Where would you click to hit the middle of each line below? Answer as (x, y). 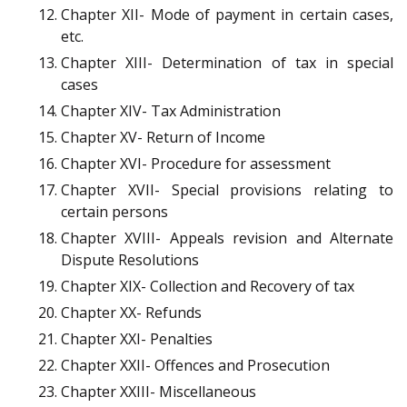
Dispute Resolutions (130, 260)
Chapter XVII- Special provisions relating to (227, 190)
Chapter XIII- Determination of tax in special (227, 63)
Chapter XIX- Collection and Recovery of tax (208, 287)
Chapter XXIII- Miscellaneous (159, 392)
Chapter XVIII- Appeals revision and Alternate (227, 238)
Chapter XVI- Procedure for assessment (196, 164)
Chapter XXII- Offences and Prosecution (195, 366)
